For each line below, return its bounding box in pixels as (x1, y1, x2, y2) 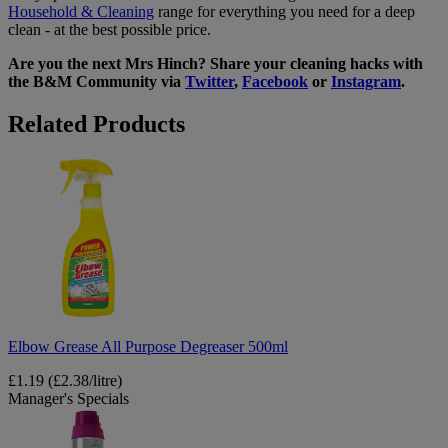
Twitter (185, 73, 234, 91)
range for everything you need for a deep (154, 3, 415, 21)
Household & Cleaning (8, 3, 154, 21)
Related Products (8, 111, 185, 138)
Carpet (167, 424, 209, 442)
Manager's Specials (8, 389, 129, 407)
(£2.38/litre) (48, 371, 122, 389)
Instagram (331, 73, 401, 91)
